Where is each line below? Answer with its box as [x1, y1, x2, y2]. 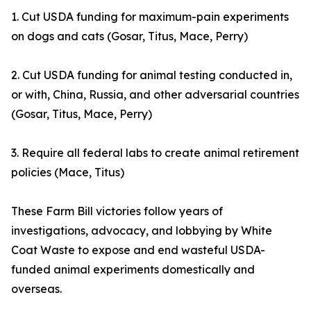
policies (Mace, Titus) [11, 165, 124, 180]
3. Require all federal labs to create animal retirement [11, 146, 299, 160]
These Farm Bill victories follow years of [11, 204, 223, 219]
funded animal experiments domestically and [11, 262, 255, 277]
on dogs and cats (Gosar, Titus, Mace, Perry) [11, 29, 248, 44]
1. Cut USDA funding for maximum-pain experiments [11, 10, 289, 24]
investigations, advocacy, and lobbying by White [11, 224, 272, 238]
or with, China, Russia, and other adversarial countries [11, 87, 299, 102]
